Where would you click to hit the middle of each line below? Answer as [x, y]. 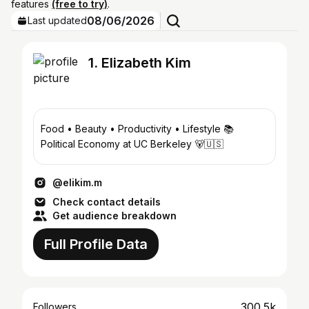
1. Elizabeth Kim [140, 63]
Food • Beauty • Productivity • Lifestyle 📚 [132, 129]
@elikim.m [77, 182]
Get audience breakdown [114, 216]
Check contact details [107, 202]
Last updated [57, 20]
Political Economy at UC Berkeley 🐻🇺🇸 [132, 144]
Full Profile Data [96, 244]
